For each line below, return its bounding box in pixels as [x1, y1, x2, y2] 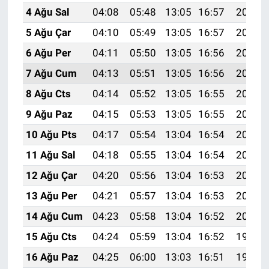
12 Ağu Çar [25, 169, 77, 182]
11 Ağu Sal [25, 149, 76, 162]
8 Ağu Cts [25, 88, 71, 100]
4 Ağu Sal [25, 6, 70, 19]
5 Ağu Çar [25, 26, 71, 39]
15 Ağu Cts [25, 231, 77, 243]
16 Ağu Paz [25, 251, 79, 264]
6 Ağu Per [25, 47, 71, 59]
